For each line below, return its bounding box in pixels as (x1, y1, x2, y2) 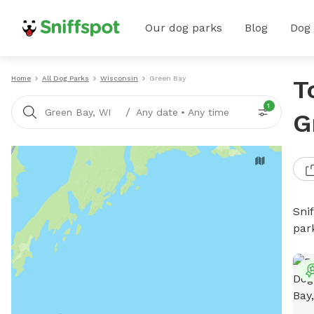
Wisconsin (100, 74, 138, 82)
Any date (135, 107, 178, 118)
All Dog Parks (42, 74, 89, 82)
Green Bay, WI (44, 107, 111, 118)
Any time (187, 107, 229, 118)
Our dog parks (145, 21, 222, 34)
